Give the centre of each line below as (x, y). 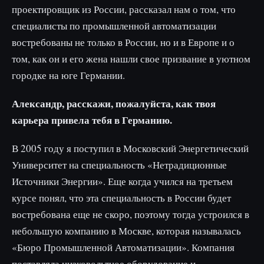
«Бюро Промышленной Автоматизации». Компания (123, 247)
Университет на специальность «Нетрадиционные (119, 165)
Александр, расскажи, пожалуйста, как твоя (114, 103)
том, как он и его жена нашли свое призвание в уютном (131, 59)
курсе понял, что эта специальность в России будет (121, 198)
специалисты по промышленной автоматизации (114, 26)
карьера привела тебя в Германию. (92, 120)
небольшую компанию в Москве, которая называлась (126, 231)
